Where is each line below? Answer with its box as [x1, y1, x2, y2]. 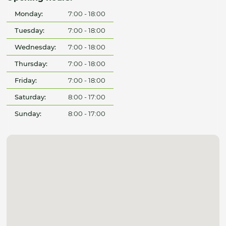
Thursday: [15, 60, 48, 68]
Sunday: [15, 109, 42, 118]
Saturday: [15, 93, 46, 101]
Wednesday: [15, 43, 56, 51]
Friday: [15, 76, 37, 85]
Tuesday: [15, 26, 45, 35]
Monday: [15, 10, 43, 18]
